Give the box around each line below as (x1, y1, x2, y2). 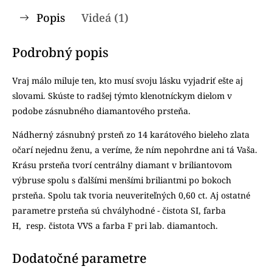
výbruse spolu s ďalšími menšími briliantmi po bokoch (12, 174, 231, 186)
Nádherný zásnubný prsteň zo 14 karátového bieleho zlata (12, 129, 250, 140)
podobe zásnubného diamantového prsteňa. (12, 105, 191, 117)
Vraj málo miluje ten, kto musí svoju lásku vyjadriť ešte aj (12, 75, 243, 86)
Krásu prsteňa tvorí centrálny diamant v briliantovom (12, 159, 232, 171)
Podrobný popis (12, 44, 109, 61)
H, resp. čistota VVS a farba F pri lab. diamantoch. (12, 220, 218, 231)
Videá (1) (81, 10, 129, 25)
